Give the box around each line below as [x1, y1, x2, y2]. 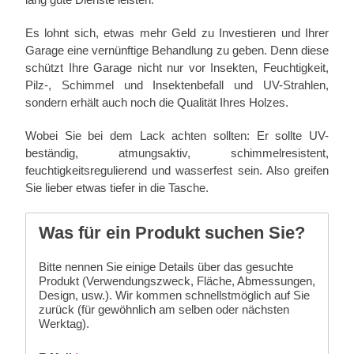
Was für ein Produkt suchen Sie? [39, 222, 305, 243]
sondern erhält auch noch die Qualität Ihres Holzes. [25, 95, 288, 109]
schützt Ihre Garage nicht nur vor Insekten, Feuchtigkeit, [25, 60, 329, 74]
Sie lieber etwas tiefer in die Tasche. [25, 180, 209, 194]
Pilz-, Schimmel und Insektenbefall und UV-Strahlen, [25, 77, 329, 92]
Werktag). [39, 316, 89, 330]
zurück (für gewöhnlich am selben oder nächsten [39, 302, 289, 316]
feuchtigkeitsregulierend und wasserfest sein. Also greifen [25, 163, 329, 177]
